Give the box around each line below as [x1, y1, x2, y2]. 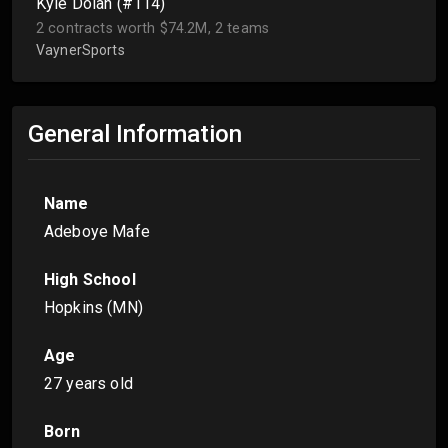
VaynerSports [36, 41, 125, 58]
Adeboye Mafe [44, 222, 150, 242]
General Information [28, 119, 242, 148]
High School [44, 270, 136, 290]
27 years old [44, 374, 133, 394]
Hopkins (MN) [44, 298, 143, 318]
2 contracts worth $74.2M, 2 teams [36, 19, 269, 37]
